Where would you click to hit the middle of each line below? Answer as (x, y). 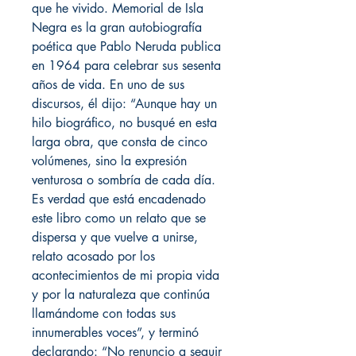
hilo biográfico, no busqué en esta (124, 123)
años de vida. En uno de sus (108, 85)
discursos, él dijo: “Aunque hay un (124, 104)
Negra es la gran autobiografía (117, 28)
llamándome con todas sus (104, 314)
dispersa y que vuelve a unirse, (115, 238)
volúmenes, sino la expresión (109, 161)
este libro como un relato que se (119, 219)
